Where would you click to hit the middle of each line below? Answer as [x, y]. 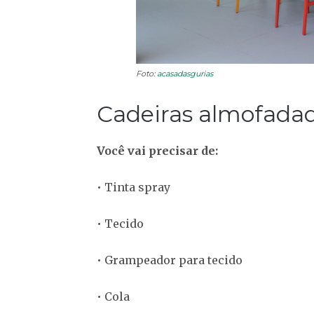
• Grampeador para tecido [170, 260]
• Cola [113, 297]
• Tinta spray [134, 187]
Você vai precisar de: [157, 151]
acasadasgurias [185, 74]
